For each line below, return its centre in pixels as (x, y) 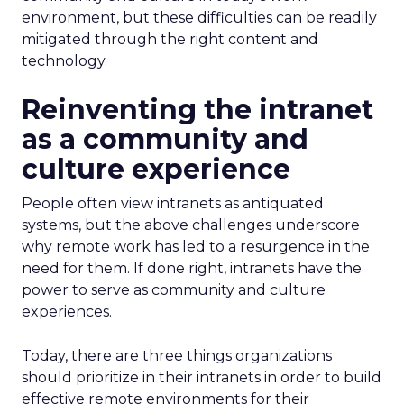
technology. (64, 61)
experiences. (67, 312)
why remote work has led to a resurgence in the (196, 247)
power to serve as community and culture (174, 290)
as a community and (165, 139)
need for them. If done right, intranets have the (192, 268)
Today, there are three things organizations (177, 356)
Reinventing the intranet (197, 110)
